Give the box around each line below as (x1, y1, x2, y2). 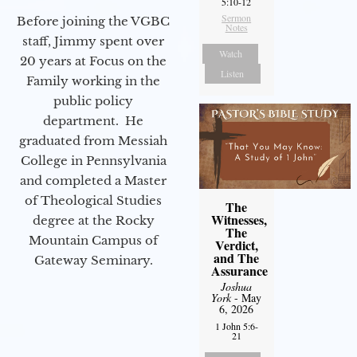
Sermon (222, 11, 252, 25)
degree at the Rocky (32, 212, 155, 228)
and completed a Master (20, 172, 167, 188)
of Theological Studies (25, 192, 162, 208)
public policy (53, 92, 133, 108)
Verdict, (214, 236, 258, 255)
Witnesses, (210, 210, 267, 229)
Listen (221, 67, 245, 80)
